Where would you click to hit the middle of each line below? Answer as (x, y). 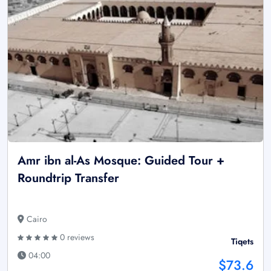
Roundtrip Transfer (68, 178)
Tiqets (242, 241)
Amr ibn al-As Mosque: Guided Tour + (121, 161)
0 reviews (76, 237)
